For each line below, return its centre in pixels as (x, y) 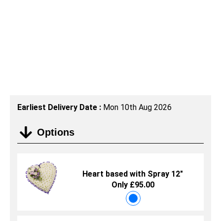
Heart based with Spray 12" (133, 174)
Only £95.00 (133, 185)
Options (56, 132)
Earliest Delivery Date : (60, 108)
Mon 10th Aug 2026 (137, 108)
